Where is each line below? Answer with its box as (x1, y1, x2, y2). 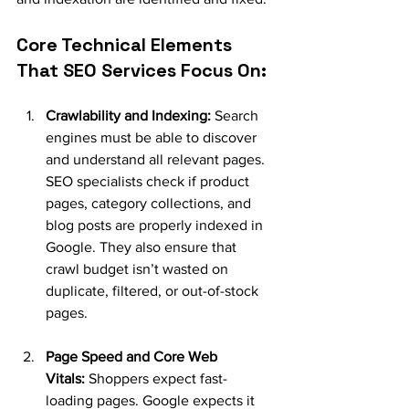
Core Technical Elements (16, 33, 236, 57)
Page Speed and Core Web (46, 349, 221, 364)
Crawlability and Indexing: (46, 108, 211, 123)
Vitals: (46, 371, 85, 386)
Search (211, 108, 262, 123)
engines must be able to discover (46, 130, 260, 145)
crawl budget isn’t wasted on (46, 261, 232, 277)
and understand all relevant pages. (46, 152, 268, 167)
